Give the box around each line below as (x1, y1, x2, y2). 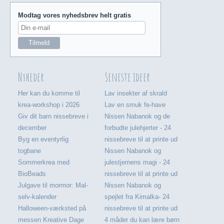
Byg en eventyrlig (17, 135, 68, 143)
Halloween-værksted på (17, 204, 86, 212)
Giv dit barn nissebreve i (17, 112, 88, 120)
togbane (17, 147, 41, 155)
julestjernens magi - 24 (104, 158, 170, 166)
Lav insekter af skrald (104, 89, 167, 97)
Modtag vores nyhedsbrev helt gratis (17, 11, 131, 19)
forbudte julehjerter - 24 (104, 124, 171, 132)
